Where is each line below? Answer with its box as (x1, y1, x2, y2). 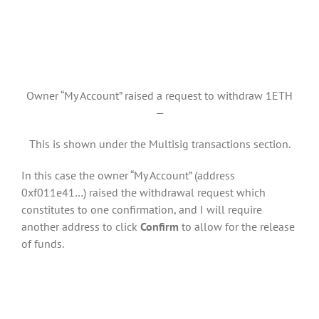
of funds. (21, 236, 64, 251)
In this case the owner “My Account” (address (21, 168, 235, 183)
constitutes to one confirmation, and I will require (21, 202, 262, 217)
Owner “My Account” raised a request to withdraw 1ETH (26, 88, 293, 103)
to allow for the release (182, 219, 295, 234)
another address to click (21, 219, 140, 234)
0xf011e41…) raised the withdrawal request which (21, 185, 266, 200)
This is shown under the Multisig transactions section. (28, 137, 291, 152)
